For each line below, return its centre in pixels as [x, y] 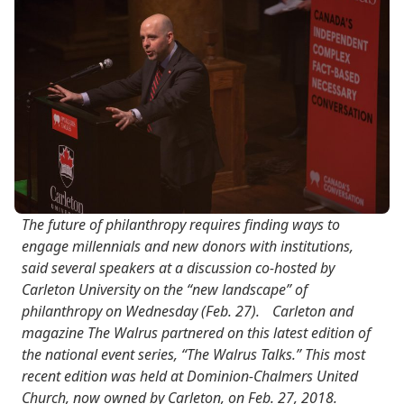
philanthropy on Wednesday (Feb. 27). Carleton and [188, 311]
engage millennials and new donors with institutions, [188, 246]
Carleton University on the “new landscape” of [165, 289]
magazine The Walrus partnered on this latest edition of [196, 332]
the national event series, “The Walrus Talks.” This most [193, 354]
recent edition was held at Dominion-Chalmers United [190, 376]
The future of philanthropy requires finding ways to [181, 224]
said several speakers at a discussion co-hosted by [178, 267]
